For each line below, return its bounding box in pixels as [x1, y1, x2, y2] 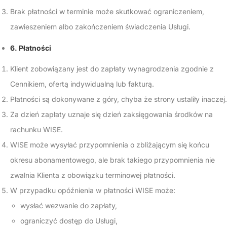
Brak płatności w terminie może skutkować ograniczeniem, [10, 7, 204, 16]
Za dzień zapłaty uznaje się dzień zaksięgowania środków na [10, 110, 213, 119]
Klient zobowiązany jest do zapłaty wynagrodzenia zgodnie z [10, 64, 214, 73]
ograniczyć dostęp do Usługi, [20, 216, 118, 225]
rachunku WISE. [10, 125, 63, 134]
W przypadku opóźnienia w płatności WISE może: [10, 186, 175, 195]
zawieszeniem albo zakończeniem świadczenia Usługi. [10, 22, 191, 31]
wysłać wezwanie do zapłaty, [20, 201, 117, 210]
